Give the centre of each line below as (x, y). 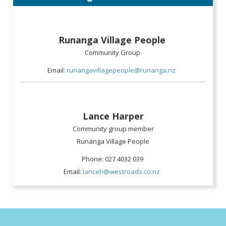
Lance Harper (113, 116)
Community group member (113, 129)
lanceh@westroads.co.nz (121, 172)
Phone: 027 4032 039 (113, 159)
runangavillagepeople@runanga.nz (122, 70)
